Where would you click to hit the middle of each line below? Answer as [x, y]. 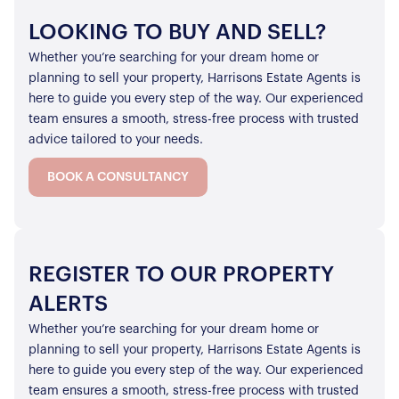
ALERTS [68, 304]
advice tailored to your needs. [116, 139]
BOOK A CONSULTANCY [118, 177]
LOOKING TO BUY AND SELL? [177, 33]
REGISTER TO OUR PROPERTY [181, 275]
